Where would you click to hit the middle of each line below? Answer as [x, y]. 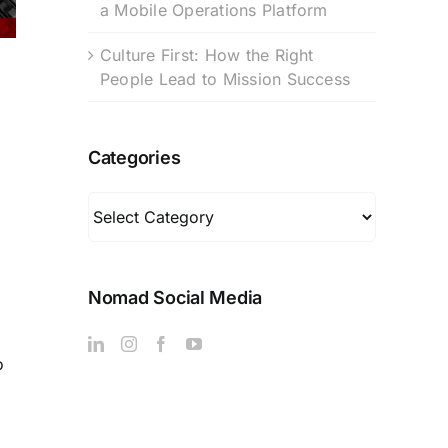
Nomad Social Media [175, 297]
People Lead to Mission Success [225, 78]
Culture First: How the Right [207, 54]
